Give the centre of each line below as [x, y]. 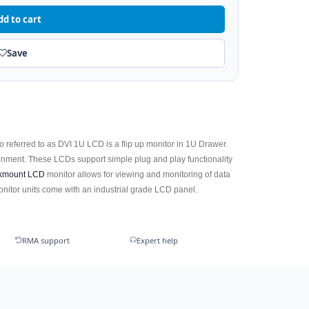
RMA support [46, 241]
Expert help [157, 241]
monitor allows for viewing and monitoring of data [138, 174]
